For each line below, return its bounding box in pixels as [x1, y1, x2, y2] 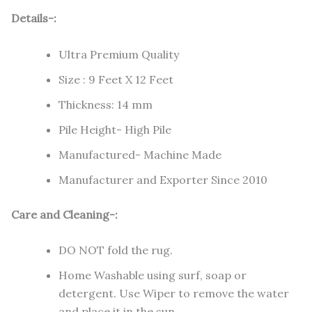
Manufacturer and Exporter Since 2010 [58, 172, 267, 187]
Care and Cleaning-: [11, 207, 118, 221]
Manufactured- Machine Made [58, 147, 221, 162]
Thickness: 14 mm [58, 97, 153, 111]
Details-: [11, 11, 56, 26]
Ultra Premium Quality [58, 47, 179, 61]
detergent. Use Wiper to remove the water [58, 286, 289, 301]
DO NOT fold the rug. [58, 243, 173, 258]
